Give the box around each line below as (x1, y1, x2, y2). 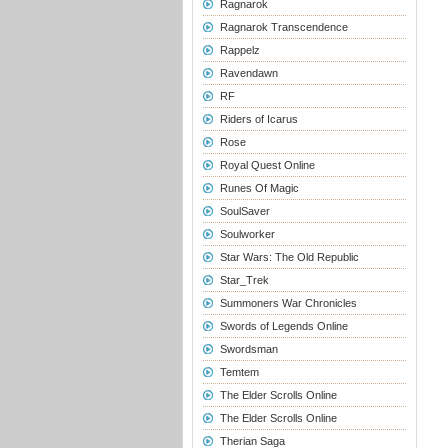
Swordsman (219, 343, 278, 355)
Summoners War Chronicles (219, 297, 357, 309)
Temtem (219, 366, 259, 378)
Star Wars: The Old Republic (219, 251, 359, 263)
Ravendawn (219, 67, 278, 79)
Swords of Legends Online (219, 320, 348, 332)
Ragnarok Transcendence (219, 21, 348, 33)
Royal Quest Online (219, 159, 315, 171)
